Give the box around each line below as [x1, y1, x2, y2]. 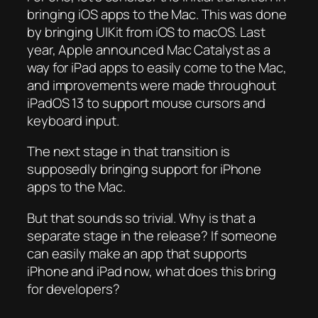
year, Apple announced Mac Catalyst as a [27, 40, 271, 59]
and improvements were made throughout [27, 75, 277, 94]
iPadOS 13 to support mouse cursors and [27, 93, 266, 112]
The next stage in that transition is [27, 142, 231, 161]
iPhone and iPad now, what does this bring [27, 261, 276, 280]
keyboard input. [27, 111, 119, 130]
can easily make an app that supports [27, 243, 248, 263]
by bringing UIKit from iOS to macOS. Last [27, 22, 265, 41]
